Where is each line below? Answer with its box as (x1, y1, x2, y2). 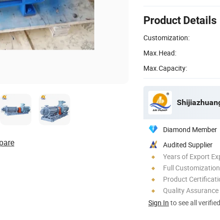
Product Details (143, 14, 217, 27)
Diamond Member (163, 124, 217, 134)
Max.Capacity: (143, 63, 187, 73)
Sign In (148, 197, 169, 207)
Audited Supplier (163, 139, 213, 149)
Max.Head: (143, 48, 176, 57)
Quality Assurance (163, 185, 219, 195)
